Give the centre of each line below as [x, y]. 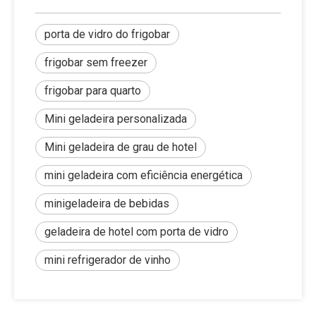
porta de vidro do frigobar [107, 34]
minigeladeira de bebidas [107, 203]
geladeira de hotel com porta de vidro [136, 231]
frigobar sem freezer [96, 62]
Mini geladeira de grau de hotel [121, 147]
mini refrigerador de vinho [108, 260]
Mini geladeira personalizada [116, 119]
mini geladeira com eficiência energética [144, 175]
